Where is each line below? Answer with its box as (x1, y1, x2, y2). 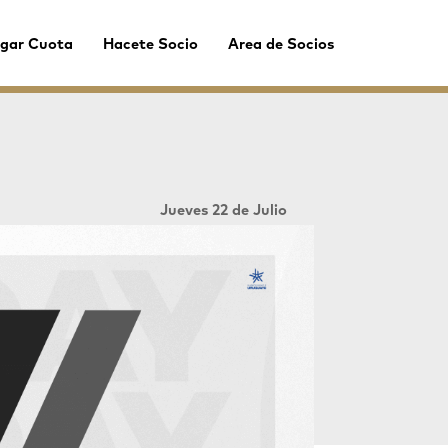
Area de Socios (228, 37, 335, 52)
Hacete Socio (103, 37, 199, 52)
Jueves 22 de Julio (159, 203, 287, 218)
